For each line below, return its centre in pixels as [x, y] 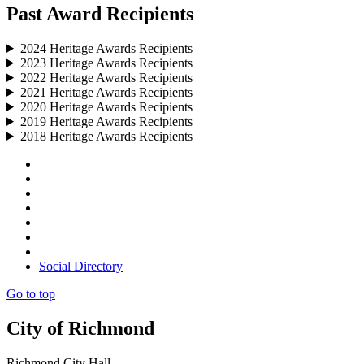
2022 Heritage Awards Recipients [106, 77]
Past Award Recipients [100, 14]
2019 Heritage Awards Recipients [106, 121]
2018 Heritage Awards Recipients [106, 136]
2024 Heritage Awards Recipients [106, 48]
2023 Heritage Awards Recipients [106, 63]
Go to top [31, 293]
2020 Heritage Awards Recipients [106, 106]
